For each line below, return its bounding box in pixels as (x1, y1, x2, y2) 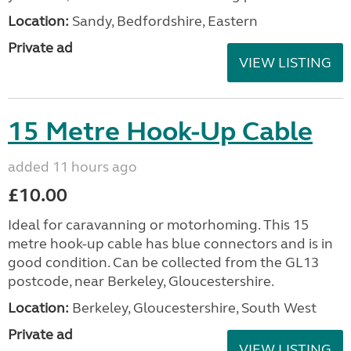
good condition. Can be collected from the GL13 (8, 253, 319, 271)
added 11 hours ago (8, 157, 137, 175)
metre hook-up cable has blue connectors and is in (8, 234, 333, 252)
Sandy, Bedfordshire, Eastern (69, 12, 258, 30)
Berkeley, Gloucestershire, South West (69, 299, 317, 317)
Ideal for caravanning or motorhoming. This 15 (8, 215, 309, 233)
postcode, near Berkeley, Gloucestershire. (8, 272, 274, 290)
